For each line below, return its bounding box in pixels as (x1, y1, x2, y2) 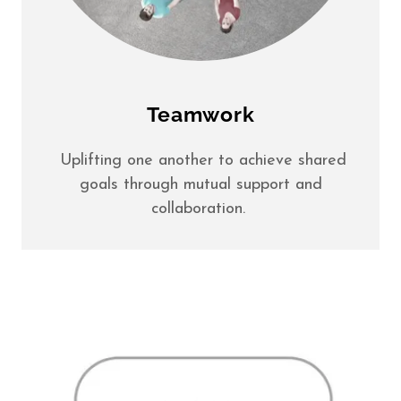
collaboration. (150, 200, 251, 218)
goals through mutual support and (79, 176, 322, 193)
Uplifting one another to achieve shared (55, 152, 346, 169)
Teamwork (146, 102, 255, 126)
